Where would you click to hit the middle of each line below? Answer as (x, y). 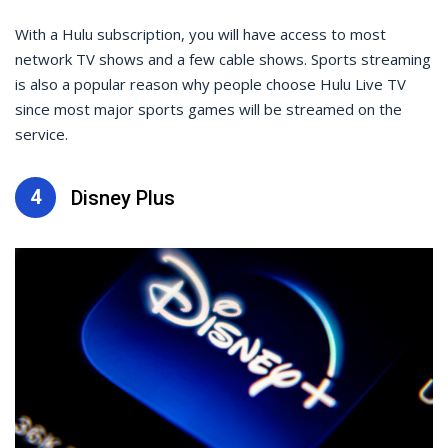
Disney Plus (123, 197)
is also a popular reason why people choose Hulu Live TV (210, 84)
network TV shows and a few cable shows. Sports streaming (223, 59)
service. (41, 134)
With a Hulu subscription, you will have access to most (200, 34)
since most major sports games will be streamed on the (208, 109)
